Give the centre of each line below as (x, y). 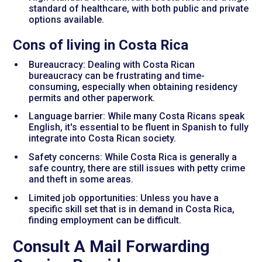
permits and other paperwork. (92, 98)
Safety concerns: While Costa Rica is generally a (132, 157)
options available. (66, 19)
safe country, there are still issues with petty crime (137, 168)
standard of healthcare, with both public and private (138, 8)
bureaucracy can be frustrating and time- (116, 75)
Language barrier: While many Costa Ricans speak (136, 116)
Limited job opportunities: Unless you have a (123, 198)
